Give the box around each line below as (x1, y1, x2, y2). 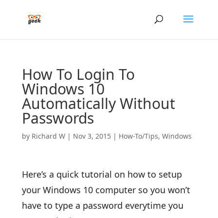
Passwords (21, 108, 94, 128)
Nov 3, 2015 (73, 131, 111, 141)
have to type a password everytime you (21, 200, 183, 211)
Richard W (31, 131, 65, 141)
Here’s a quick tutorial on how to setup (21, 168, 182, 180)
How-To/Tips (118, 131, 158, 141)
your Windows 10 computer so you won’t (21, 184, 190, 196)
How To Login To (21, 64, 135, 84)
